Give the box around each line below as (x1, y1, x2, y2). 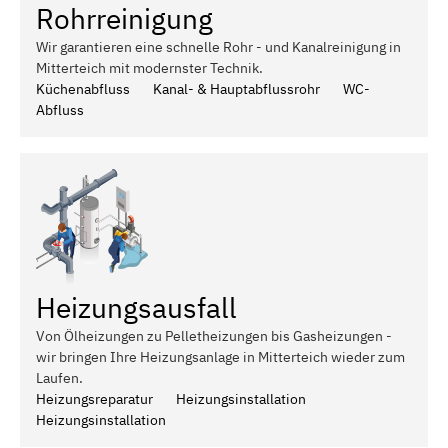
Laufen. (36, 368, 83, 387)
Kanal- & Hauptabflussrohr (153, 79, 320, 98)
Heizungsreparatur (36, 389, 153, 408)
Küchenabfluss (36, 79, 130, 98)
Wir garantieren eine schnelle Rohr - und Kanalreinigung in (36, 37, 401, 56)
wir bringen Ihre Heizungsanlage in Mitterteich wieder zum (36, 347, 405, 366)
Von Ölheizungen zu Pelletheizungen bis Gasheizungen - (36, 326, 392, 345)
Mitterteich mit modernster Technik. (36, 58, 263, 77)
